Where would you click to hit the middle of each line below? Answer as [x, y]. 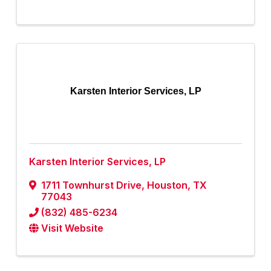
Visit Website [72, 228]
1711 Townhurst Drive [91, 185]
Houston [167, 185]
